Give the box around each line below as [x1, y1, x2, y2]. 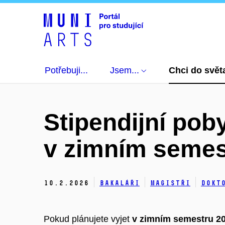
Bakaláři [99, 178, 140, 187]
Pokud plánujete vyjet [44, 213, 132, 224]
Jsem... [110, 65, 139, 75]
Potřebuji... [45, 65, 88, 75]
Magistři [150, 178, 190, 187]
